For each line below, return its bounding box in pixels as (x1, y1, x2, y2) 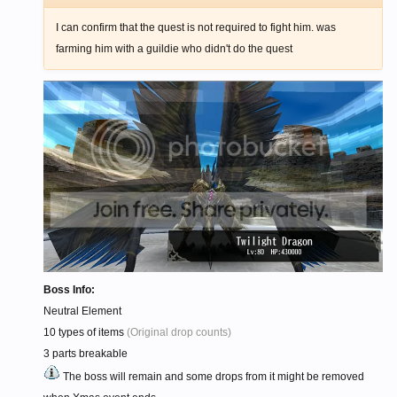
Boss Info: (43, 284, 95, 297)
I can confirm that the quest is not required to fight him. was (56, 21, 336, 34)
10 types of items (43, 326, 127, 339)
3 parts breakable (43, 347, 128, 361)
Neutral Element (43, 305, 121, 318)
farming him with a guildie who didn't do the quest (56, 43, 292, 55)
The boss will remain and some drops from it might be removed (60, 370, 364, 384)
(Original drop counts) (127, 326, 231, 339)
